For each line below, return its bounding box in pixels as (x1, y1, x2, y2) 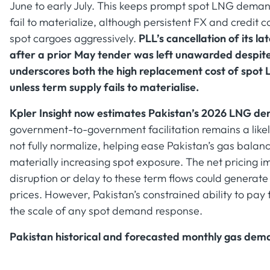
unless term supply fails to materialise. (10, 80, 199, 94)
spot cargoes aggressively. (10, 31, 139, 45)
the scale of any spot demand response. (10, 203, 202, 218)
